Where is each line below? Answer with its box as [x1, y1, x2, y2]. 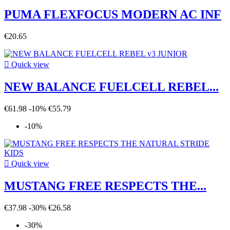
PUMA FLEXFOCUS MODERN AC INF [4, 8, 221, 22]
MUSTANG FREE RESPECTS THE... [4, 179, 206, 193]
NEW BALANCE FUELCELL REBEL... [4, 80, 219, 94]
